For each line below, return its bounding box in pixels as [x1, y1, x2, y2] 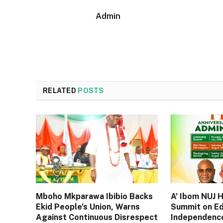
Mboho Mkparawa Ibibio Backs [36, 192, 153, 202]
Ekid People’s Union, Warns [36, 202, 140, 212]
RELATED [43, 87, 78, 95]
